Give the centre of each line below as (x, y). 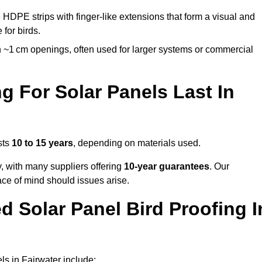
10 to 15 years (42, 143)
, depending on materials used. (137, 143)
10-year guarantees (167, 167)
